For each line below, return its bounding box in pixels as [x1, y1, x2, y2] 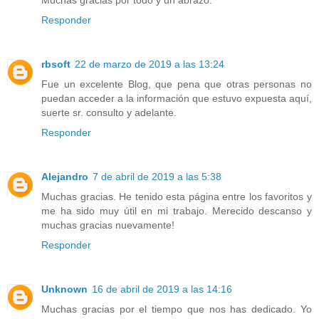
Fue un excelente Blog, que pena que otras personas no [41, 78, 312, 90]
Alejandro [41, 171, 88, 183]
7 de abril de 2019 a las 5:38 [93, 171, 221, 183]
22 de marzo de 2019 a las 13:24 [75, 58, 224, 70]
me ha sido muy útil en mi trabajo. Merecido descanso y [41, 205, 312, 217]
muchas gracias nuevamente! [41, 219, 174, 231]
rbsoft [41, 58, 70, 70]
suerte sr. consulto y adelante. [41, 107, 177, 119]
